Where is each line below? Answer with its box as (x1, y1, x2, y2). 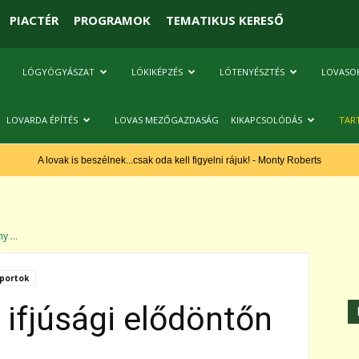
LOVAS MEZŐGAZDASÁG (115, 114, 219, 126)
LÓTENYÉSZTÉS (220, 66, 284, 78)
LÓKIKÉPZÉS (131, 66, 183, 78)
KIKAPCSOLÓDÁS (231, 114, 302, 126)
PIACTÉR (9, 11, 58, 28)
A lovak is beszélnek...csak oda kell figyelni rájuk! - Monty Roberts (38, 155, 321, 166)
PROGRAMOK (73, 11, 151, 28)
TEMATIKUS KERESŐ (165, 11, 284, 28)
